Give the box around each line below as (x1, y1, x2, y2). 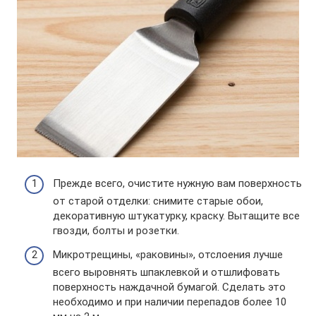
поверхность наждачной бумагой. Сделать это (53, 280, 286, 293)
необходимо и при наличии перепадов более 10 (53, 295, 286, 308)
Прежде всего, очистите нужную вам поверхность (53, 177, 302, 190)
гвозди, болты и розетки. (53, 224, 179, 238)
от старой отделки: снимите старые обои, (53, 195, 263, 208)
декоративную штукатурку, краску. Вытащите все (53, 209, 300, 223)
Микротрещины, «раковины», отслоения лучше (53, 248, 283, 261)
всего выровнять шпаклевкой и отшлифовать (53, 265, 280, 279)
